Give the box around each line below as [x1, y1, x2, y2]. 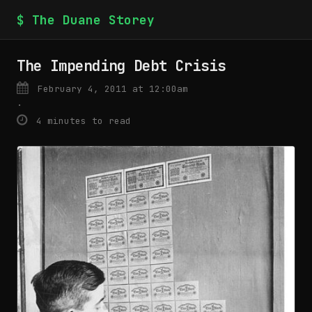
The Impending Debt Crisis [17, 56, 226, 75]
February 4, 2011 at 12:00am [32, 83, 189, 95]
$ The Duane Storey [17, 11, 155, 28]
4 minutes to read [31, 115, 132, 127]
